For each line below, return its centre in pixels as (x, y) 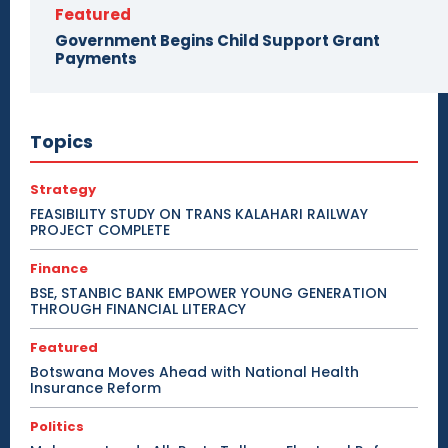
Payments (96, 58)
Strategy (63, 189)
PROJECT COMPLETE (100, 229)
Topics (61, 141)
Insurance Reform (95, 387)
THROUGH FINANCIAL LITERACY (138, 308)
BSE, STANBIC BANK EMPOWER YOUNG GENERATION (208, 292)
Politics (57, 426)
